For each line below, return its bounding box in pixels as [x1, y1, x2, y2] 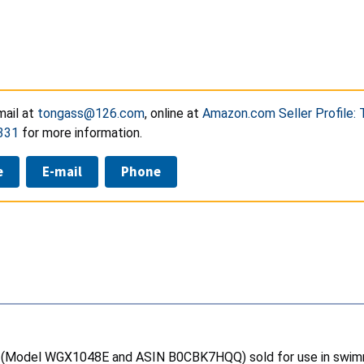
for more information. [19, 124, 142, 141]
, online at [145, 105, 202, 121]
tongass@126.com [37, 105, 145, 121]
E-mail [42, 162, 82, 180]
